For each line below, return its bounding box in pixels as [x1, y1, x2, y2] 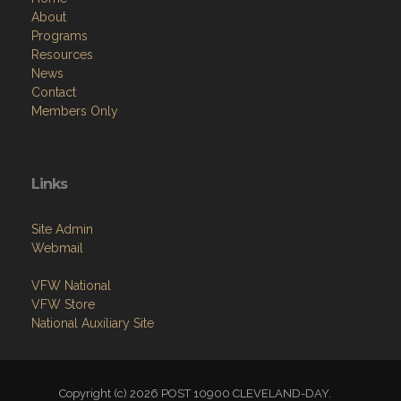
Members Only [31, 103, 118, 118]
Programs [31, 28, 88, 43]
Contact [31, 84, 76, 99]
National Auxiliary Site [31, 315, 154, 330]
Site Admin [31, 221, 93, 236]
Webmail [31, 240, 83, 255]
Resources [31, 47, 93, 62]
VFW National [31, 277, 111, 293]
